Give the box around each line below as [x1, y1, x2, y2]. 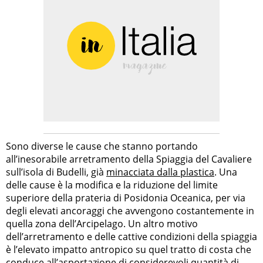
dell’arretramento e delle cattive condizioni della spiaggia [6, 230, 257, 243]
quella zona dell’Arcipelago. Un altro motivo [6, 217, 198, 230]
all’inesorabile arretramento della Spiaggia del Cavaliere [6, 152, 252, 166]
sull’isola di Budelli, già [6, 165, 106, 178]
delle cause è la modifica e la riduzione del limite [6, 178, 218, 191]
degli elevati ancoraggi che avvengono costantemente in [6, 204, 254, 217]
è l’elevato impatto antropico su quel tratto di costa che [6, 242, 251, 256]
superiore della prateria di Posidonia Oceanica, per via [6, 191, 245, 204]
